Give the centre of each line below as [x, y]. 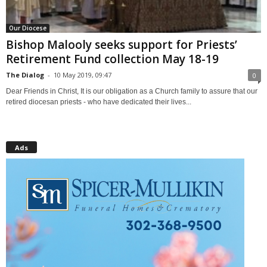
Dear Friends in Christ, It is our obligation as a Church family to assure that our [132, 91]
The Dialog [25, 74]
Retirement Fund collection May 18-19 [112, 59]
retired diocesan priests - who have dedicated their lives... [99, 102]
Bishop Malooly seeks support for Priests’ [122, 44]
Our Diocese [28, 28]
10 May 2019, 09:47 [83, 74]
